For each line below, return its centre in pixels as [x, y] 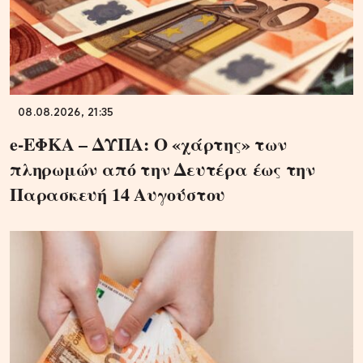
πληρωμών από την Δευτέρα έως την [162, 169]
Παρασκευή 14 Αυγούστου [118, 194]
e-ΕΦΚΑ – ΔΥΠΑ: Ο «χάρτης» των [148, 143]
